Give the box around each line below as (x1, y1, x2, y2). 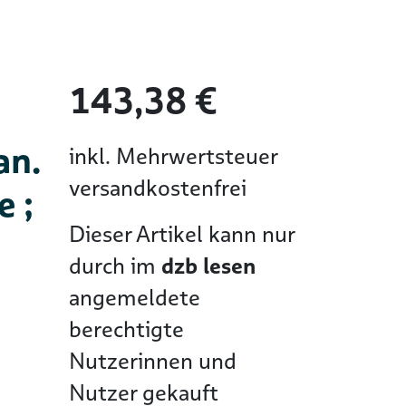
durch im (69, 251, 161, 281)
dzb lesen (161, 251, 256, 281)
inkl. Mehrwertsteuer (69, 141, 278, 171)
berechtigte (69, 314, 184, 344)
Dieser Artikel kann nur (69, 219, 295, 249)
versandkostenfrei (69, 173, 246, 203)
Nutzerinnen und (69, 346, 237, 376)
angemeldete (69, 283, 200, 313)
